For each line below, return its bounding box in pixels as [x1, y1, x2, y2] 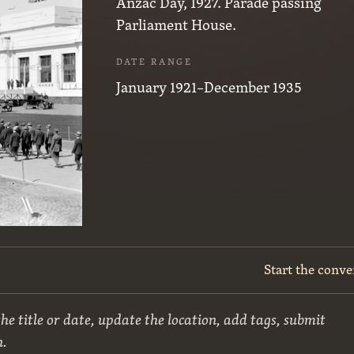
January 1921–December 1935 [116, 73, 303, 100]
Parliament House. [116, 11, 237, 37]
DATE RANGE [116, 54, 193, 70]
